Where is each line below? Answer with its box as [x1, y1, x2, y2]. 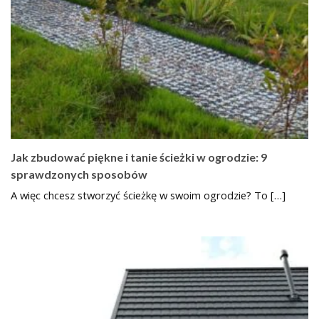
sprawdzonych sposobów [11, 167, 147, 181]
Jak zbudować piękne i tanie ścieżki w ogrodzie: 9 [11, 150, 267, 164]
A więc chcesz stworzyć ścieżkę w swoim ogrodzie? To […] [11, 187, 286, 202]
